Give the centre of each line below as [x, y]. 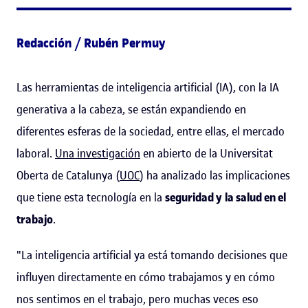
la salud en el [255, 197]
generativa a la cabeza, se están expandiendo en [131, 109]
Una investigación [98, 153]
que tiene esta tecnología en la [91, 197]
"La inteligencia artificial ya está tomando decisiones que [152, 255]
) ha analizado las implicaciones [215, 175]
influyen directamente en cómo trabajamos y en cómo [146, 277]
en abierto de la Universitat [207, 153]
